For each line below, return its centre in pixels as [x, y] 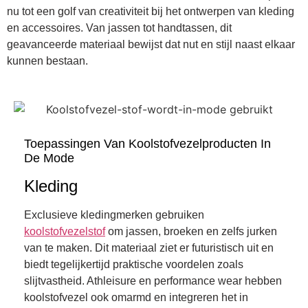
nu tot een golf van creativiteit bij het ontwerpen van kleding [151, 11]
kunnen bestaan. [47, 60]
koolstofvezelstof [65, 231]
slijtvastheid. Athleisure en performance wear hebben [153, 281]
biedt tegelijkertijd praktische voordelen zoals [134, 264]
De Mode [49, 158]
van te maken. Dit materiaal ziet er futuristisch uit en [149, 248]
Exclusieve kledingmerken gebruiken [114, 215]
